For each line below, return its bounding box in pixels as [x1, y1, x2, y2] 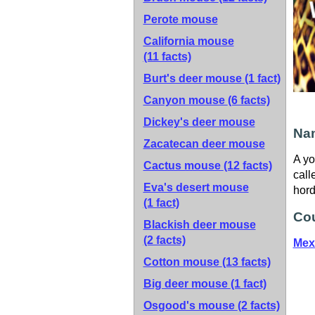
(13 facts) [221, 256, 271, 268]
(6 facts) [227, 94, 270, 106]
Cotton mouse [143, 256, 222, 268]
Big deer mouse [143, 278, 231, 290]
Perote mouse [143, 13, 218, 25]
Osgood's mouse [143, 300, 238, 311]
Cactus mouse [143, 160, 224, 172]
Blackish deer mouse [143, 219, 256, 231]
